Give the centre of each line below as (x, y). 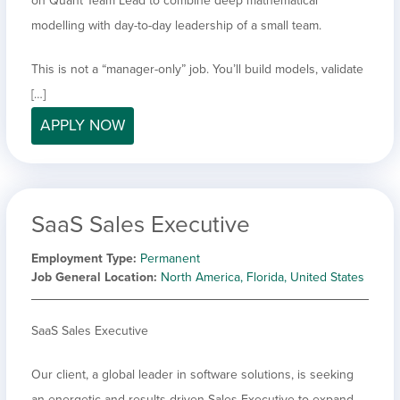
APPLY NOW (83, 125)
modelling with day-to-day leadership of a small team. (176, 25)
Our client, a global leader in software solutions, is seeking (192, 374)
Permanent (170, 258)
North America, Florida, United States (262, 277)
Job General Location (92, 277)
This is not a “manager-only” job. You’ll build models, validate (197, 69)
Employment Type (82, 258)
